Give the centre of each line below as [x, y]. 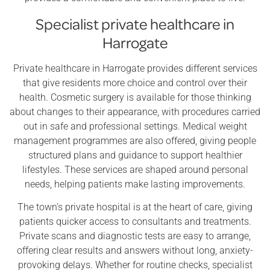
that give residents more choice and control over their [135, 83]
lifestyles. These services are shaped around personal [135, 169]
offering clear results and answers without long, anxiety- [135, 251]
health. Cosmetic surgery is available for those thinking [135, 97]
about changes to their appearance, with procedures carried [135, 111]
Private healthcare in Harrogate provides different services [135, 68]
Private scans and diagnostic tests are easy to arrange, [135, 236]
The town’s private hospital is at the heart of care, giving [135, 207]
